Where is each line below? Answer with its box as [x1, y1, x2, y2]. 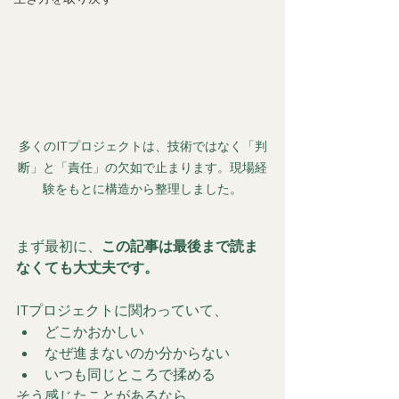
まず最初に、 [16, 236, 102, 255]
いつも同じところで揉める [45, 364, 216, 383]
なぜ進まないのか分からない [45, 343, 230, 362]
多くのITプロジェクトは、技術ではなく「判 [18, 137, 267, 154]
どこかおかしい [45, 322, 144, 340]
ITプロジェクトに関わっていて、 [16, 300, 228, 319]
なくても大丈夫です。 [16, 257, 159, 276]
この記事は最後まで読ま [102, 236, 258, 255]
